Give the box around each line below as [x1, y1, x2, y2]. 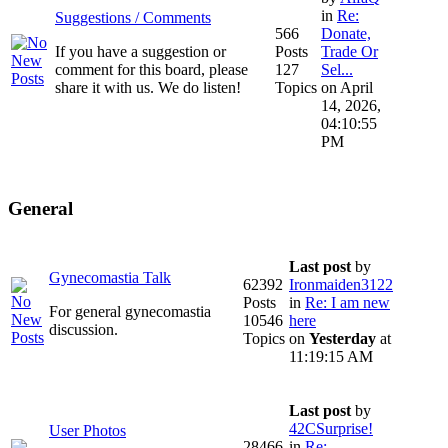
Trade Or [321, 42, 378, 60]
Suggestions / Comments [55, 8, 211, 26]
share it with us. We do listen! [55, 78, 241, 96]
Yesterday [309, 329, 376, 347]
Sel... [321, 60, 353, 78]
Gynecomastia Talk [49, 268, 171, 286]
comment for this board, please [55, 60, 248, 78]
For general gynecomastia [49, 302, 211, 320]
